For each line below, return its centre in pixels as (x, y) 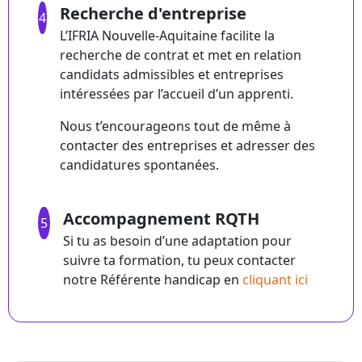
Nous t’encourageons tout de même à (176, 126)
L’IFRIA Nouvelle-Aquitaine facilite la (168, 36)
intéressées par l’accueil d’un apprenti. (177, 94)
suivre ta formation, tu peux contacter (179, 261)
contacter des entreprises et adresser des (188, 146)
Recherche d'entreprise (154, 14)
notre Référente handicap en (152, 280)
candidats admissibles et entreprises (172, 75)
